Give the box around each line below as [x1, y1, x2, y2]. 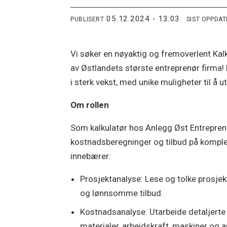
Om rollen [70, 100, 109, 110]
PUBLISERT [70, 15, 104, 23]
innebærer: [70, 151, 111, 162]
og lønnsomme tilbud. [80, 188, 166, 199]
